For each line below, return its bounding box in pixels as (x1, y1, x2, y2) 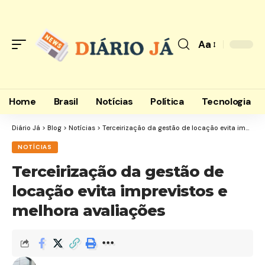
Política (150, 95, 184, 108)
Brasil (53, 95, 78, 108)
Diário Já (12, 124, 40, 132)
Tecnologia (201, 95, 251, 108)
